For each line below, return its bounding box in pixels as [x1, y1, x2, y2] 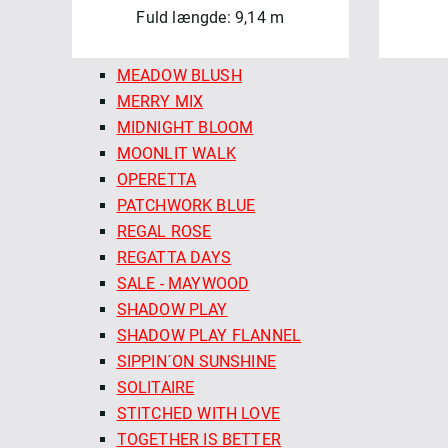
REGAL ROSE [116, 221, 212, 241]
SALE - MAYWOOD [116, 273, 250, 293]
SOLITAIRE [116, 377, 195, 397]
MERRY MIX [116, 91, 204, 111]
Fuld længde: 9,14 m [136, 8, 285, 28]
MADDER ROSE [116, 13, 228, 33]
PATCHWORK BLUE [116, 195, 256, 215]
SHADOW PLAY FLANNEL [116, 325, 302, 345]
